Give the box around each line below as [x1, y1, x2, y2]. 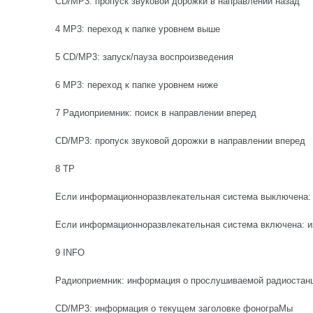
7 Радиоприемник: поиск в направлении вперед [55, 108, 256, 118]
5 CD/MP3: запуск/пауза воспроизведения [55, 52, 233, 62]
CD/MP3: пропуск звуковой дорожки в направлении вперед [55, 136, 305, 146]
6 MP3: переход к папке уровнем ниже [55, 80, 218, 90]
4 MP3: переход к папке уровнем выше [55, 24, 220, 34]
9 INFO [55, 247, 85, 258]
